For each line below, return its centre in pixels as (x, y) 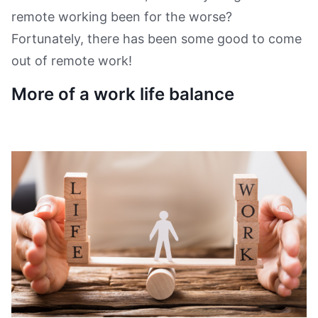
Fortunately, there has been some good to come (157, 38)
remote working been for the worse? (122, 16)
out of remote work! (72, 60)
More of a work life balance (123, 94)
